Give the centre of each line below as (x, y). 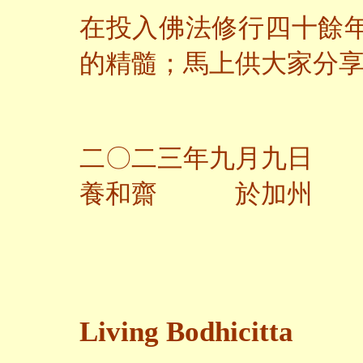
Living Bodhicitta (186, 332)
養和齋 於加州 (196, 194)
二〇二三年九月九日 (196, 158)
